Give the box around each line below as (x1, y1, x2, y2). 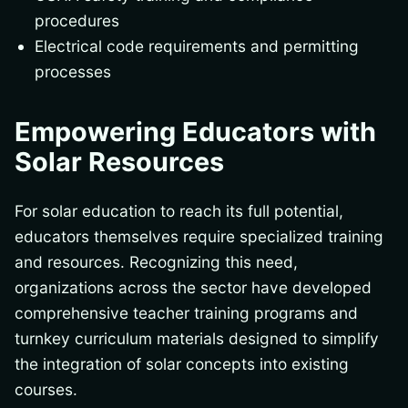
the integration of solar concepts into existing (15, 353, 349, 373)
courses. (15, 379, 77, 399)
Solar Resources (15, 146, 224, 178)
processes (35, 61, 112, 81)
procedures (35, 10, 120, 30)
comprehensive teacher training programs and (15, 302, 358, 322)
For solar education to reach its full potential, (15, 200, 343, 220)
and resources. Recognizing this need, (15, 251, 298, 271)
